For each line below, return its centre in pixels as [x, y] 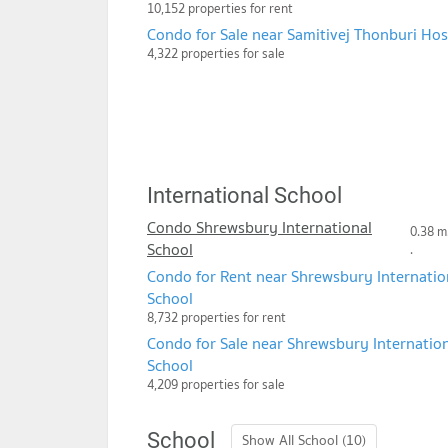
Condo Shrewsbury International [259, 227]
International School [244, 196]
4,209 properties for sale [216, 385]
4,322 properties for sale [216, 54]
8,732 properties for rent [216, 318]
